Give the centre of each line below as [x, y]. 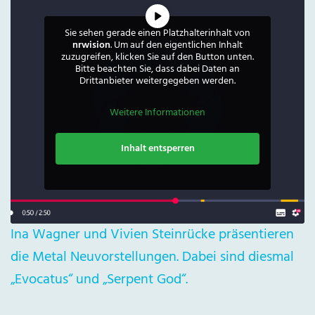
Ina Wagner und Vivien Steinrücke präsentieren [152, 235]
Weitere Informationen [157, 113]
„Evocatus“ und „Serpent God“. [99, 280]
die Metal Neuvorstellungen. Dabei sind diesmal [152, 258]
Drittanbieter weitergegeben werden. [157, 82]
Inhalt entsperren [157, 149]
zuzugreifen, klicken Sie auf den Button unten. [157, 58]
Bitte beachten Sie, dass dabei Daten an [157, 70]
